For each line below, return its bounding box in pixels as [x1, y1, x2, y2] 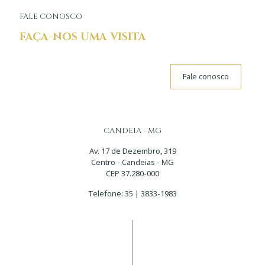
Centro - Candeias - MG [91, 157, 174, 167]
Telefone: [88, 188, 125, 199]
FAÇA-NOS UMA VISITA [20, 30, 146, 44]
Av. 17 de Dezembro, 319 [89, 146, 176, 156]
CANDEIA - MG [104, 125, 161, 136]
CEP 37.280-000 [106, 168, 159, 179]
